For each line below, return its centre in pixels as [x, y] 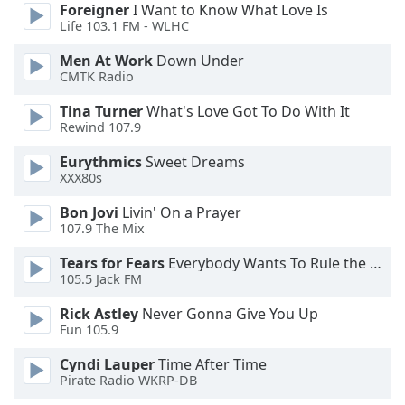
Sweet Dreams [193, 162]
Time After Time [211, 364]
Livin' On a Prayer [180, 212]
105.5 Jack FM [101, 279]
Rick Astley [99, 314]
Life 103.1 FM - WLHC [124, 26]
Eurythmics [101, 162]
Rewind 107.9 [100, 127]
